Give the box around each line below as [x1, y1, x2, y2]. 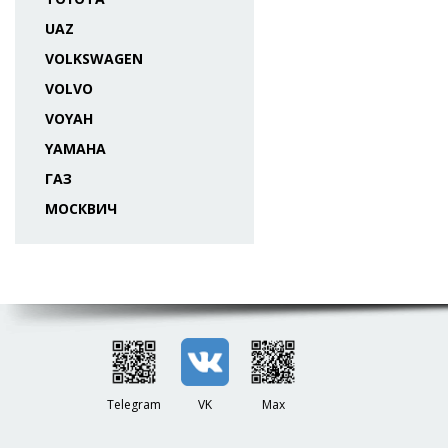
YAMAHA [45, 139, 106, 158]
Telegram [107, 396, 161, 413]
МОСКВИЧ [45, 199, 117, 218]
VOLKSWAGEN [45, 49, 143, 68]
